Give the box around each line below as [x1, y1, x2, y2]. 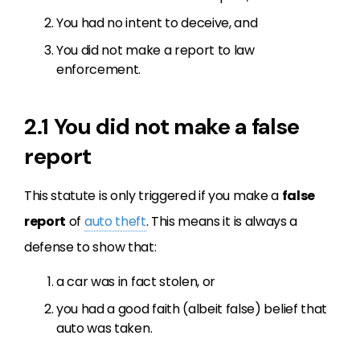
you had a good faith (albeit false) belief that [56, 300, 327, 318]
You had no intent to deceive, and [56, 14, 258, 32]
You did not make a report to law [56, 41, 255, 59]
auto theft [84, 212, 146, 231]
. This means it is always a [145, 212, 298, 231]
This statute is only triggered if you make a [24, 186, 282, 205]
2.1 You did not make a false [24, 112, 301, 141]
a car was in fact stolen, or [56, 272, 216, 291]
